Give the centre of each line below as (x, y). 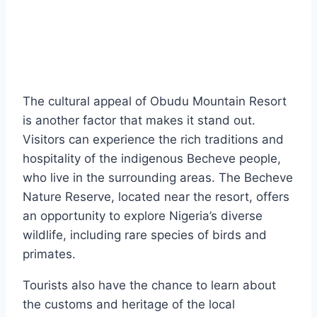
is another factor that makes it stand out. (139, 121)
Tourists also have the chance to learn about (149, 286)
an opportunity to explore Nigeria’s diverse (143, 216)
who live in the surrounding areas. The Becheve (158, 178)
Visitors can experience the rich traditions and (153, 140)
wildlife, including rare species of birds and (145, 235)
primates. (49, 254)
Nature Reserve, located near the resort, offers (156, 197)
